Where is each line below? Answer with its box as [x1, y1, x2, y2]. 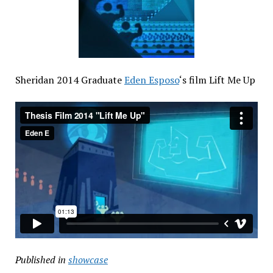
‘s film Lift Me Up [179, 73, 255, 87]
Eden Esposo [124, 73, 179, 87]
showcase [68, 253, 108, 267]
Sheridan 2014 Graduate [15, 73, 124, 87]
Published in [15, 253, 66, 267]
